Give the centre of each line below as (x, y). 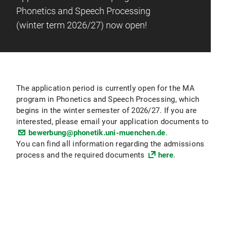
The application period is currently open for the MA (105, 88)
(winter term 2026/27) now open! (82, 25)
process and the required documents (82, 155)
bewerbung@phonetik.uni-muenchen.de (97, 133)
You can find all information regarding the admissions (110, 144)
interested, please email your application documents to (113, 122)
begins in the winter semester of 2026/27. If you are (106, 110)
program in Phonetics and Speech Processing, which (108, 99)
